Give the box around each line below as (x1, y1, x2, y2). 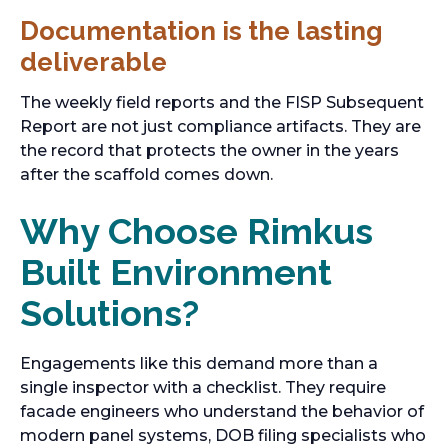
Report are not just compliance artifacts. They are (20, 117, 421, 136)
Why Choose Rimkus (20, 210, 373, 252)
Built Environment (20, 251, 332, 293)
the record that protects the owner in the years (20, 141, 399, 160)
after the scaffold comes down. (20, 165, 273, 184)
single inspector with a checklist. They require (20, 378, 386, 397)
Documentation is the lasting (20, 16, 383, 46)
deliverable (20, 47, 167, 77)
